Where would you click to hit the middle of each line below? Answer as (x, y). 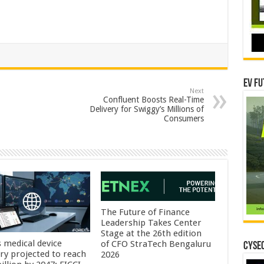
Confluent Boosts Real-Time (153, 100)
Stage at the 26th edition (151, 234)
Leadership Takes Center (151, 223)
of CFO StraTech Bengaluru (156, 244)
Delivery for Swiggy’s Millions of (146, 109)
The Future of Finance (146, 212)
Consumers (184, 118)
